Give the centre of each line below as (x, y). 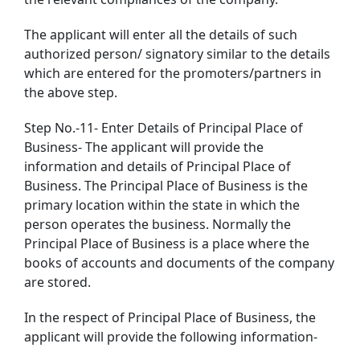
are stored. (57, 282)
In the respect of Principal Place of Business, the (170, 317)
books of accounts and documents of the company (179, 262)
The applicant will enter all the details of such (161, 34)
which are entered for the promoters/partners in (173, 73)
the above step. (71, 92)
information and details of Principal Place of (157, 166)
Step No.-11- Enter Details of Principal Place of (164, 127)
